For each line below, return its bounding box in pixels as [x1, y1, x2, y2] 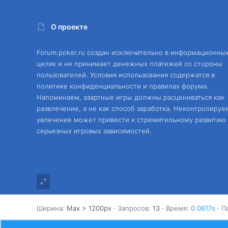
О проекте [51, 22, 88, 31]
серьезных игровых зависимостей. [37, 127, 152, 135]
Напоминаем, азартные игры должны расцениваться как [37, 93, 224, 102]
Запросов [118, 204, 149, 212]
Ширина [37, 204, 63, 212]
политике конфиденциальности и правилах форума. [37, 82, 209, 91]
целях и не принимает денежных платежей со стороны [37, 60, 222, 68]
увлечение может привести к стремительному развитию [37, 116, 226, 124]
